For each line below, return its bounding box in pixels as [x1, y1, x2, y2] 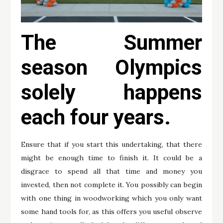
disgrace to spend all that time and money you [21, 166, 202, 176]
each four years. [21, 105, 171, 129]
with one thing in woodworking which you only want [21, 193, 202, 203]
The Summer [21, 30, 202, 55]
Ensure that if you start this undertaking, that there [21, 139, 202, 149]
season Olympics [21, 55, 202, 80]
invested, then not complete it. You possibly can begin [21, 180, 202, 189]
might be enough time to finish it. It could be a [21, 153, 202, 162]
